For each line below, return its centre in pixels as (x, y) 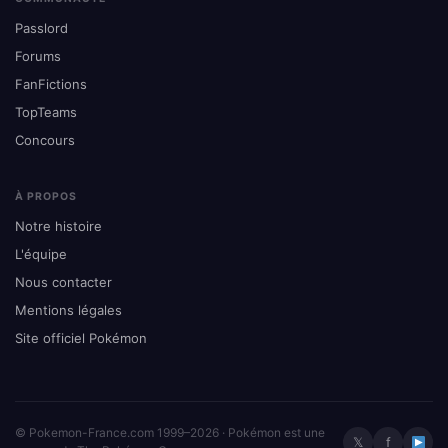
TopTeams (46, 112)
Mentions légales (68, 310)
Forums (38, 56)
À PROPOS (46, 197)
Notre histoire (58, 226)
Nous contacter (63, 282)
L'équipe (41, 254)
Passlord (41, 28)
